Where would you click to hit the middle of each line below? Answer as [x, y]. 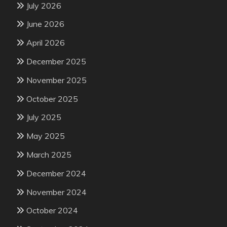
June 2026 [45, 24]
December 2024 [56, 173]
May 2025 [46, 136]
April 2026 [46, 43]
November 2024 [56, 192]
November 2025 [56, 80]
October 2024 [52, 211]
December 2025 [56, 61]
